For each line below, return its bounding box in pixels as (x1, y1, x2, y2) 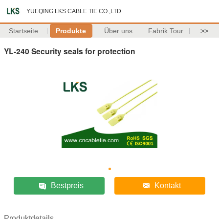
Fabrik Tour (148, 27, 184, 35)
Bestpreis (50, 181, 84, 190)
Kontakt (154, 181, 181, 190)
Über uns (104, 27, 133, 35)
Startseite (9, 27, 39, 35)
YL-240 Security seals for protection (4, 45, 135, 57)
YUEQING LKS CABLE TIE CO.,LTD (26, 8, 121, 15)
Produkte (56, 27, 87, 35)
